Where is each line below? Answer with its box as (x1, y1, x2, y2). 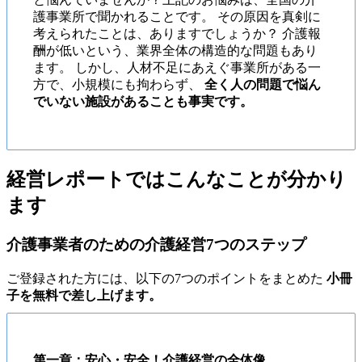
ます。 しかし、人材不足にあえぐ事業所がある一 (33, 61, 321, 75)
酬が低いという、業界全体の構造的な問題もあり (33, 44, 318, 58)
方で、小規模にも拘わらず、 (33, 78, 204, 92)
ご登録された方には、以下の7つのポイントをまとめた (6, 271, 326, 285)
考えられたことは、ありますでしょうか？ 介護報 (33, 27, 321, 41)
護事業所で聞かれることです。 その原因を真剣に (33, 10, 321, 24)
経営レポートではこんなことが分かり (6, 169, 347, 191)
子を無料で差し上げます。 (6, 288, 162, 302)
